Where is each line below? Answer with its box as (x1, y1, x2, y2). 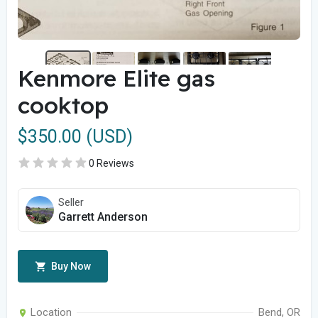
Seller (58, 197, 84, 209)
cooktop (18, 91, 109, 119)
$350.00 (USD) (18, 126, 133, 147)
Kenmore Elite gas (18, 64, 215, 92)
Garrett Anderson (58, 210, 148, 224)
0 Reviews (89, 158, 134, 169)
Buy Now (49, 261, 91, 272)
